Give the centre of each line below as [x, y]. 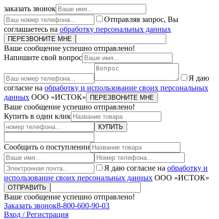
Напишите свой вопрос [43, 57]
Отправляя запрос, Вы [141, 19]
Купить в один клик [37, 116]
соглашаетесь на [32, 29]
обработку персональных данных [115, 29]
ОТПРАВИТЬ [27, 187]
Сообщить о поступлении [47, 147]
